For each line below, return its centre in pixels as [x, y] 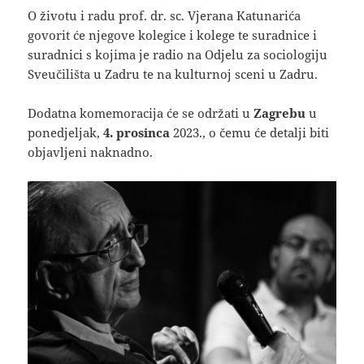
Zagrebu [280, 113]
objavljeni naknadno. [91, 152]
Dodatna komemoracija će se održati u [141, 113]
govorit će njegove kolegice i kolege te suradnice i [173, 35]
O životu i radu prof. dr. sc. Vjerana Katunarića [165, 16]
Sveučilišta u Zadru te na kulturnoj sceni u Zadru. [173, 74]
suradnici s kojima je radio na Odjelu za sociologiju [178, 55]
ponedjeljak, [66, 133]
